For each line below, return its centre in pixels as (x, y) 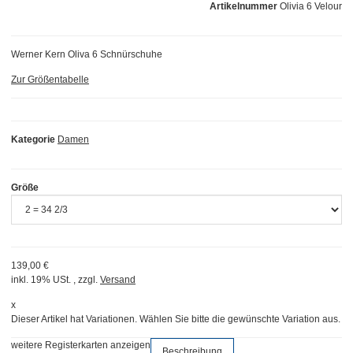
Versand (118, 279)
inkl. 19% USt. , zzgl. (56, 279)
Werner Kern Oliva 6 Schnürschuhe (87, 54)
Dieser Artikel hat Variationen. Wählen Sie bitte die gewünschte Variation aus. (176, 319)
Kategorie (33, 139)
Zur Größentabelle (50, 79)
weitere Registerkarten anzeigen (81, 345)
